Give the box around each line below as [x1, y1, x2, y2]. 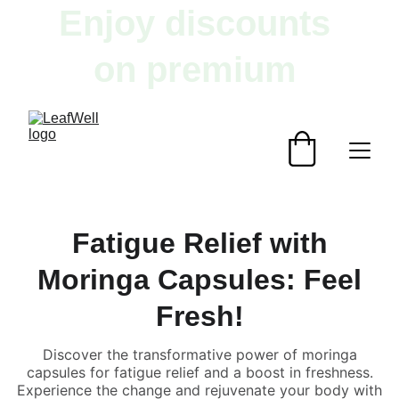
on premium [93, 50, 306, 89]
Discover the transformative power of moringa [42, 346, 357, 363]
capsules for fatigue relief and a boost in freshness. [26, 363, 373, 381]
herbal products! [61, 96, 338, 135]
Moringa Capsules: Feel [37, 264, 362, 296]
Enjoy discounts [59, 4, 340, 43]
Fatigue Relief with [71, 227, 328, 259]
